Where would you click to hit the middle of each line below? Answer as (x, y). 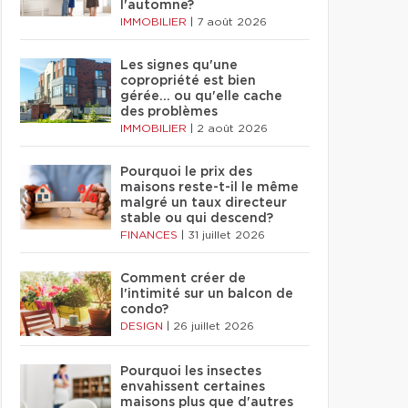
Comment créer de (183, 279)
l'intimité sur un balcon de (207, 294)
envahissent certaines (193, 387)
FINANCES (151, 235)
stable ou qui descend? (197, 219)
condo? (144, 310)
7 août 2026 (232, 22)
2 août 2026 (232, 128)
